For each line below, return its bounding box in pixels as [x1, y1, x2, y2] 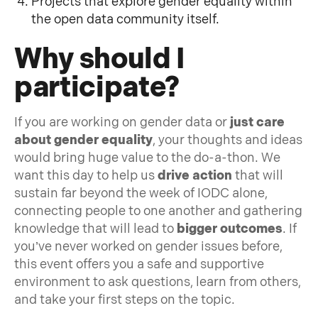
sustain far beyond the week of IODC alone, [14, 185, 268, 201]
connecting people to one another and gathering [14, 203, 302, 219]
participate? [14, 70, 180, 105]
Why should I [14, 42, 185, 77]
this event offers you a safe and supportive [14, 256, 264, 272]
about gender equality [14, 132, 153, 148]
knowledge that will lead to [14, 221, 177, 236]
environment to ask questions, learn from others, [14, 274, 301, 290]
